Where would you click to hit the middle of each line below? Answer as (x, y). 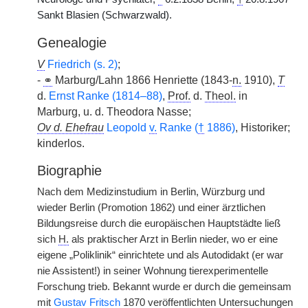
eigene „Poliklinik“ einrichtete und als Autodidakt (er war (160, 255)
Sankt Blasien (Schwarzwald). (104, 15)
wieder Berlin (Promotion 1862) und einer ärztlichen (151, 208)
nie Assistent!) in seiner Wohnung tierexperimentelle (153, 271)
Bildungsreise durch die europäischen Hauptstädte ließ (159, 223)
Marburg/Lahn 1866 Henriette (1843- (142, 80)
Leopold (128, 128)
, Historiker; (263, 128)
